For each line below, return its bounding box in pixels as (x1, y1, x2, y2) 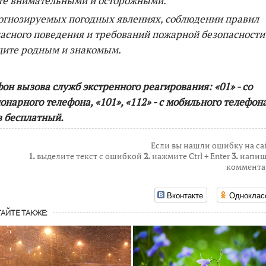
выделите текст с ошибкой (35, 150, 144, 162)
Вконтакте (167, 189, 203, 201)
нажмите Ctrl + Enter (150, 150, 232, 162)
